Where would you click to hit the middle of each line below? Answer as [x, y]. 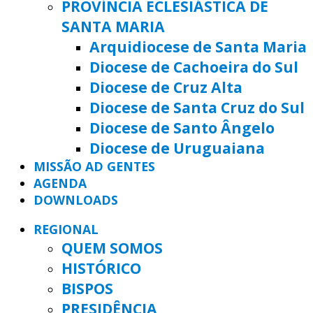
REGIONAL [66, 229]
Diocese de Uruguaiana [177, 148]
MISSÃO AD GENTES [94, 167]
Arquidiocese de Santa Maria [198, 47]
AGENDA [60, 183]
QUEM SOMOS [112, 247]
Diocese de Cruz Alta [166, 87]
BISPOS [87, 288]
